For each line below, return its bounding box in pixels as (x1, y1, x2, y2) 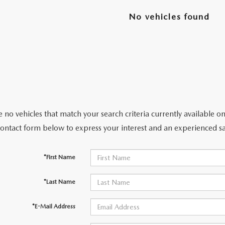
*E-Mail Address (32, 203, 75, 210)
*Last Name (43, 178, 75, 186)
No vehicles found (128, 12, 210, 22)
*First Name (43, 154, 75, 161)
